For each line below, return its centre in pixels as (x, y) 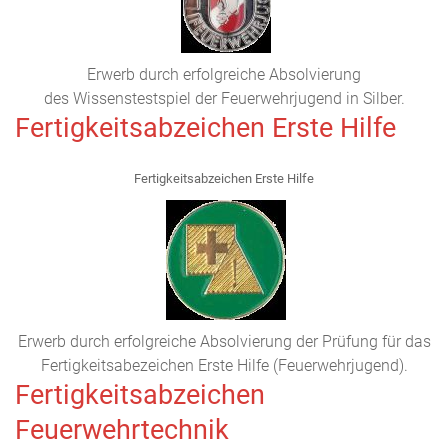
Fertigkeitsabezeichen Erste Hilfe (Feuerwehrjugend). (224, 365)
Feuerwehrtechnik (122, 430)
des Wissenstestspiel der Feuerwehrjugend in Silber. (224, 98)
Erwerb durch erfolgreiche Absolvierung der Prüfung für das (224, 341)
